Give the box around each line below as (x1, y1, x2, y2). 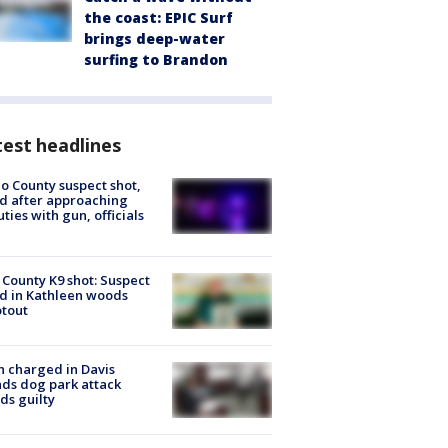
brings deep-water (84, 28, 225, 48)
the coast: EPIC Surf (84, 7, 233, 27)
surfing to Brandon (84, 49, 228, 69)
